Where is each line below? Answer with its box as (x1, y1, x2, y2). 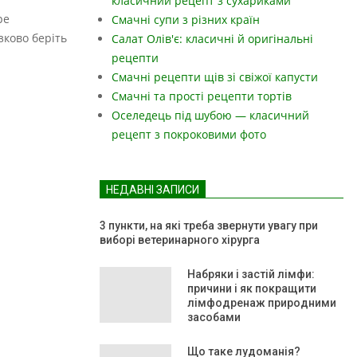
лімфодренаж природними (187, 296, 336, 309)
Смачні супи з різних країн (112, 12, 260, 27)
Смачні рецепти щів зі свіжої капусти (112, 69, 318, 84)
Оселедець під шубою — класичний (112, 108, 309, 123)
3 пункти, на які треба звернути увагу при (100, 219, 318, 232)
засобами (187, 311, 241, 324)
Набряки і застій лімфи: (187, 268, 315, 280)
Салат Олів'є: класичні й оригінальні (112, 31, 313, 46)
